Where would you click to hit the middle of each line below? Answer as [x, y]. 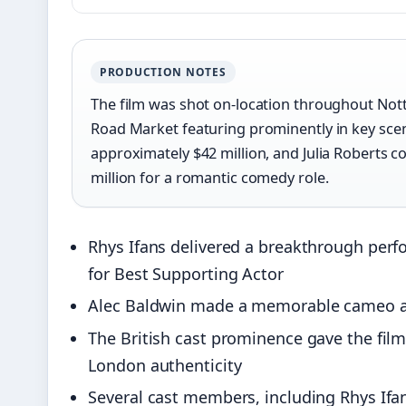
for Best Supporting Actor [186, 273]
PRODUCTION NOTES [163, 72]
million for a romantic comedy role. [210, 177]
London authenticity [165, 365]
